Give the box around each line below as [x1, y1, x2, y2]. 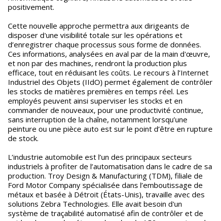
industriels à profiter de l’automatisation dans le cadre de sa [8, 161, 212, 171]
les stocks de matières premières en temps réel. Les [8, 86, 188, 96]
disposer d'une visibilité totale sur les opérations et [8, 30, 183, 40]
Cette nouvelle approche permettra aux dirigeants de [8, 21, 189, 31]
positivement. [8, 2, 54, 12]
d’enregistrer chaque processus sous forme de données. [8, 39, 201, 49]
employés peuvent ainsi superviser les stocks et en [8, 96, 183, 106]
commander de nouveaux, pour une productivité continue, [8, 105, 203, 115]
